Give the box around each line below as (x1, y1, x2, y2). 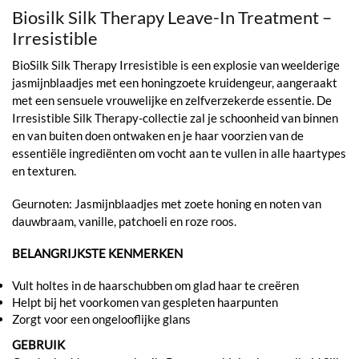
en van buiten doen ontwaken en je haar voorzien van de (12, 128, 304, 143)
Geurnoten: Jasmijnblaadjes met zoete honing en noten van (12, 196, 321, 211)
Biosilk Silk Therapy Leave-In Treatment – (12, 6, 332, 29)
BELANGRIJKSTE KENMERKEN (12, 246, 183, 261)
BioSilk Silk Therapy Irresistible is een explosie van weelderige (12, 58, 340, 73)
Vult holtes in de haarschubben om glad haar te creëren (12, 277, 299, 292)
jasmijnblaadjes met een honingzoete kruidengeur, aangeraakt (12, 75, 337, 91)
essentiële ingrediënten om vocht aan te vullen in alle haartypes (12, 146, 346, 161)
